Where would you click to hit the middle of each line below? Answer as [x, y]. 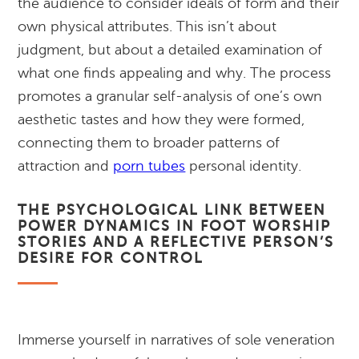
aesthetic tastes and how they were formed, [161, 119]
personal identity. [244, 166]
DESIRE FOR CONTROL [111, 258]
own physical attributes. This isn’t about [147, 26]
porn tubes [149, 166]
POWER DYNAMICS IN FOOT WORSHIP [175, 226]
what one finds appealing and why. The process [175, 73]
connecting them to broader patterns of [149, 143]
